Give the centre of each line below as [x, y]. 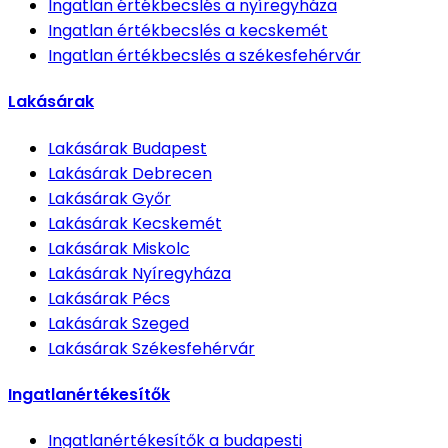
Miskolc [161, 248]
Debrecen [172, 173]
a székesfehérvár [293, 56]
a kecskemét [276, 31]
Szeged [160, 323]
